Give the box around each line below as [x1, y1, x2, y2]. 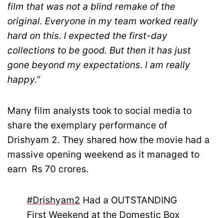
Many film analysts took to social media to [7, 105, 192, 116]
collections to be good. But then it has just [7, 44, 191, 56]
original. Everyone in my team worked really [7, 15, 198, 27]
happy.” [7, 73, 40, 85]
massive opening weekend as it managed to [7, 148, 200, 160]
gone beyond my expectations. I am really [7, 59, 190, 71]
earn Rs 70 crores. [7, 163, 89, 175]
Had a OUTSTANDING [80, 195, 177, 206]
